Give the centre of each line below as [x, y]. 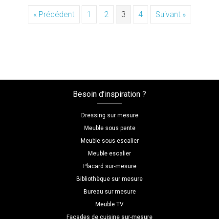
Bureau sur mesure [109, 192]
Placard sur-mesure [109, 166]
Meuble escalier [109, 154]
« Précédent [54, 15]
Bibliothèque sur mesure [109, 179]
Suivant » [171, 15]
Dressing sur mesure [109, 116]
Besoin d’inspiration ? [109, 94]
